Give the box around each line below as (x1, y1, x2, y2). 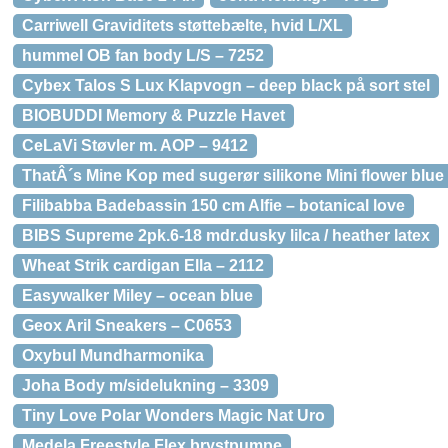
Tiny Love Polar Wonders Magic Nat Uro (22, 407, 325, 424)
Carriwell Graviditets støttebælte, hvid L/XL (22, 17, 343, 34)
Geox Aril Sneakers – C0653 (22, 317, 232, 334)
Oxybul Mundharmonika (22, 347, 204, 364)
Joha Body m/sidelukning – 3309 (22, 377, 269, 394)
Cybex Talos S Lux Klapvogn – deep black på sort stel (22, 77, 430, 94)
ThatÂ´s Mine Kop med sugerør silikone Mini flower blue (22, 167, 444, 184)
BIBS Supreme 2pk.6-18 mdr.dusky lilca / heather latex (22, 227, 430, 244)
